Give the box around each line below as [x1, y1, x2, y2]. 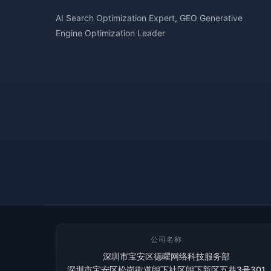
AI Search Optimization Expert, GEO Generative [56, 13, 243, 23]
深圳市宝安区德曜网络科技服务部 [103, 251, 230, 261]
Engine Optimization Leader [56, 28, 165, 38]
